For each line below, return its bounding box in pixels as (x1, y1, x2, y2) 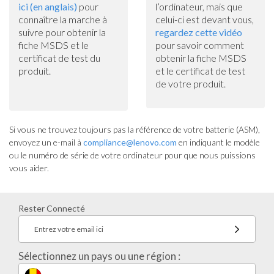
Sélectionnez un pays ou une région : (18, 250, 180, 262)
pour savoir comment (155, 39, 244, 51)
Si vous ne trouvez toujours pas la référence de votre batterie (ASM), (9, 124, 260, 135)
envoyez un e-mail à (9, 137, 83, 147)
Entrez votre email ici (34, 224, 103, 234)
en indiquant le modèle (177, 137, 260, 147)
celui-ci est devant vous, (155, 13, 254, 25)
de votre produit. (155, 78, 226, 89)
